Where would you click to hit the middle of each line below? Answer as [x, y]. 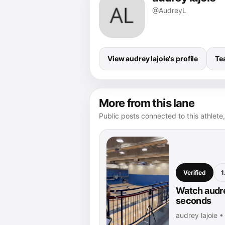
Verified [195, 173]
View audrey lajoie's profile [153, 58]
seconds [194, 201]
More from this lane [147, 103]
